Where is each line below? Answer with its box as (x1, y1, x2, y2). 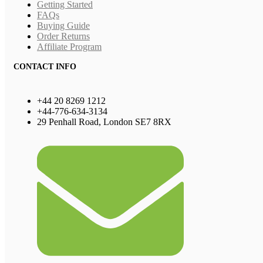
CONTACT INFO (14, 62, 76, 71)
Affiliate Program (37, 41, 102, 52)
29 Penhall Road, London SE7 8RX (37, 117, 171, 127)
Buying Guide (37, 20, 90, 31)
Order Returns (37, 31, 90, 41)
